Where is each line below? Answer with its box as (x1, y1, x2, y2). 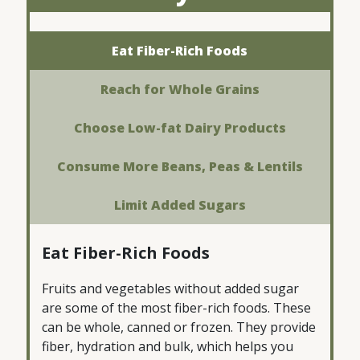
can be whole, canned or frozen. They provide (42, 317, 317, 336)
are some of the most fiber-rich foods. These (42, 298, 312, 317)
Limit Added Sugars (113, 195, 246, 214)
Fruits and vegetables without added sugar (42, 279, 300, 297)
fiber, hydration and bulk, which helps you (42, 337, 294, 355)
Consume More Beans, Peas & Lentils (56, 157, 303, 175)
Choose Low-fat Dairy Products (73, 118, 286, 137)
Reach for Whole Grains (100, 80, 260, 98)
